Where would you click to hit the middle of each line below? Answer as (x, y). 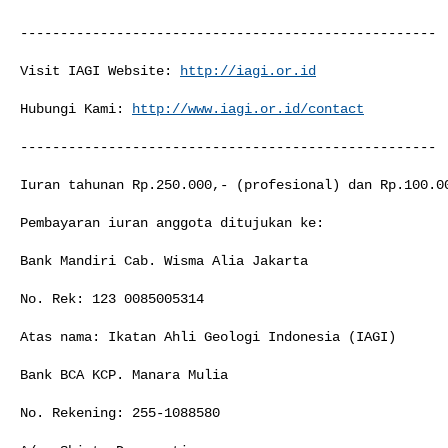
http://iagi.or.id (248, 70)
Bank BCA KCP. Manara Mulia (124, 374)
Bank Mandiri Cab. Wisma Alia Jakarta (164, 260)
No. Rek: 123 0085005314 (112, 298)
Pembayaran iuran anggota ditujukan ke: (172, 222)
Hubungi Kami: (76, 108)
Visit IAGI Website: (100, 70)
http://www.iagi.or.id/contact (248, 108)
